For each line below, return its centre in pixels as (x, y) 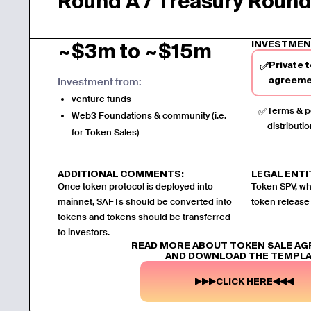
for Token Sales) (106, 132)
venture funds (102, 99)
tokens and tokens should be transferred (144, 217)
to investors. (84, 232)
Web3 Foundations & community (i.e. (149, 115)
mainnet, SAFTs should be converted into (145, 201)
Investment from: (100, 82)
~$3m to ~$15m (135, 51)
